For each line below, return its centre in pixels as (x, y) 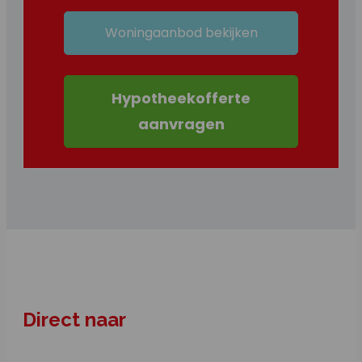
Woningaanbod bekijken (181, 32)
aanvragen (181, 124)
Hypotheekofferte (181, 98)
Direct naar (74, 319)
